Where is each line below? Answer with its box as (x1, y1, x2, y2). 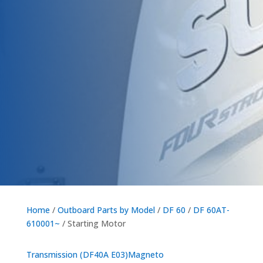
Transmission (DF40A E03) (26, 248, 128, 260)
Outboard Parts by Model (57, 204, 155, 215)
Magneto (127, 248, 164, 260)
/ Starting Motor (59, 217, 126, 229)
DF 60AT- (193, 204, 230, 215)
